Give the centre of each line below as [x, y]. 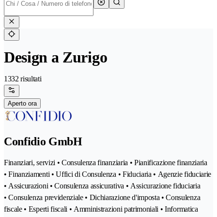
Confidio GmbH [43, 142]
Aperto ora [22, 104]
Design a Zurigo [56, 57]
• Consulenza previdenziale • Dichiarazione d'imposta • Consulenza [102, 198]
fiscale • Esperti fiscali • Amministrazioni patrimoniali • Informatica [101, 209]
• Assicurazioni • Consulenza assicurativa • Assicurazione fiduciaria [102, 186]
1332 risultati [23, 79]
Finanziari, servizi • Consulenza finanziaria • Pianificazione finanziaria [106, 163]
